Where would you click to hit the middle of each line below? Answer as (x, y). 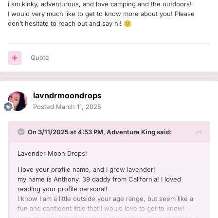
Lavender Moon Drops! (52, 154)
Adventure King (131, 132)
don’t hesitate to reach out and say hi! (66, 24)
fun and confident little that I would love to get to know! (102, 209)
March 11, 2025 (79, 107)
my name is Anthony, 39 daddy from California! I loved (99, 179)
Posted (45, 107)
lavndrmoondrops (67, 96)
